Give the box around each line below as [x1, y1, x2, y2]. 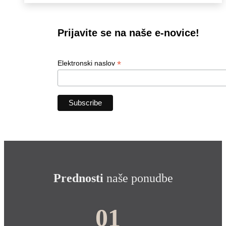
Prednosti [53, 172, 103, 185]
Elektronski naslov [58, 59, 118, 68]
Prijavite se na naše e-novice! [58, 27, 200, 39]
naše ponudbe [103, 172, 173, 185]
